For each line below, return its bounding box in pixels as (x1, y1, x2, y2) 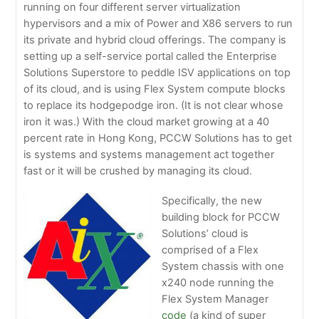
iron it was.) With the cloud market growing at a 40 (23, 115, 270, 128)
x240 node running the (162, 276, 274, 289)
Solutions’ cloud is (162, 226, 249, 240)
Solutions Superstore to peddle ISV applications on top (23, 66, 291, 79)
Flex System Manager (162, 292, 268, 305)
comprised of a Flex (162, 243, 258, 256)
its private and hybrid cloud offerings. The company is (23, 33, 287, 46)
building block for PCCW (162, 210, 280, 224)
